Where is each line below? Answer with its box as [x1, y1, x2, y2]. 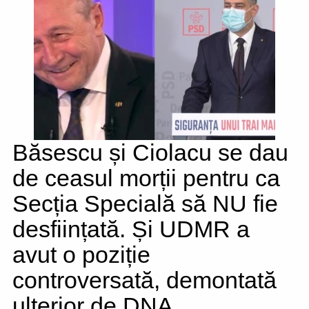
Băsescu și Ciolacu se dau [12, 139, 288, 166]
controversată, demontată [12, 267, 277, 293]
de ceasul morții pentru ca [12, 165, 280, 191]
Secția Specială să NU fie [12, 190, 278, 217]
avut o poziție [12, 241, 150, 268]
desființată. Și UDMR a [12, 216, 250, 242]
